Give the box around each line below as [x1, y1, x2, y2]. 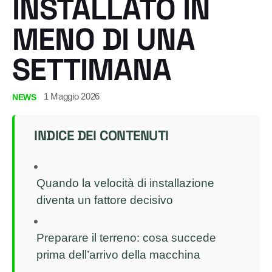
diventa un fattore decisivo [36, 193, 173, 206]
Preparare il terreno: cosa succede [36, 231, 216, 245]
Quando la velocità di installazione [36, 176, 214, 189]
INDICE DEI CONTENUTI [34, 126, 169, 144]
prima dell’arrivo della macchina [36, 248, 200, 262]
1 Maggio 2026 [43, 90, 100, 101]
